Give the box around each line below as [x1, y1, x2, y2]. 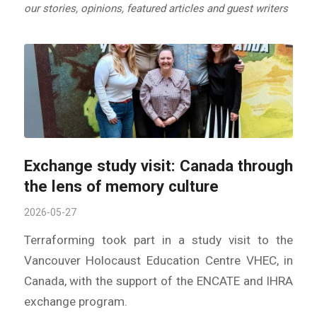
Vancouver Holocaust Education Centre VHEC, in [23, 253, 294, 267]
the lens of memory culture [23, 176, 219, 195]
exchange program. [23, 294, 127, 309]
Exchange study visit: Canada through [23, 156, 293, 175]
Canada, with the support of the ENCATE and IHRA [23, 273, 294, 288]
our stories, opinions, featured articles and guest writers [23, 1, 288, 15]
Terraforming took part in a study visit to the [23, 232, 294, 247]
